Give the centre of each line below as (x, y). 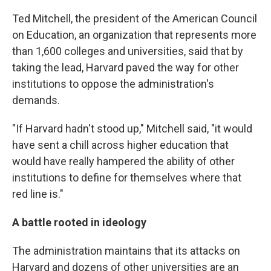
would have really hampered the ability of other (123, 161)
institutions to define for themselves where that (127, 178)
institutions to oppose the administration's (113, 84)
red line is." (38, 194)
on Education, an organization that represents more (134, 35)
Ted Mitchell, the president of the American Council (135, 18)
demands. (36, 100)
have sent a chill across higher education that (120, 145)
